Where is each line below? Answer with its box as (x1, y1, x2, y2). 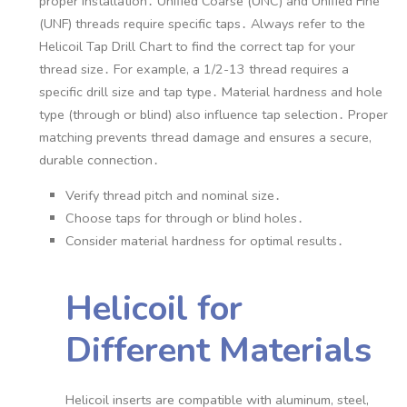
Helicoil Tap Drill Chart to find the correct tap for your (39, 36, 356, 55)
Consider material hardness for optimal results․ (65, 232, 343, 251)
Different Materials (65, 325, 372, 374)
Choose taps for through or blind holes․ (65, 209, 303, 228)
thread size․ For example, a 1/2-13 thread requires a (39, 59, 350, 78)
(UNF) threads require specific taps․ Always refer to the (39, 14, 366, 33)
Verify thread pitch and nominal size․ (65, 186, 281, 205)
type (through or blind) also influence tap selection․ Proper (39, 104, 389, 124)
